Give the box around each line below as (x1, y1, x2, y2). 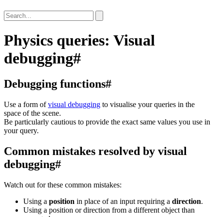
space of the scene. (4, 109, 61, 118)
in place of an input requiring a (75, 197, 172, 205)
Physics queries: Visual (4, 31, 155, 49)
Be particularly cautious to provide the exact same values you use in (4, 118, 210, 126)
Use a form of (4, 100, 48, 109)
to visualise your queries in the (100, 100, 195, 109)
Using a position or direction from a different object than (23, 205, 195, 214)
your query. (4, 126, 39, 135)
